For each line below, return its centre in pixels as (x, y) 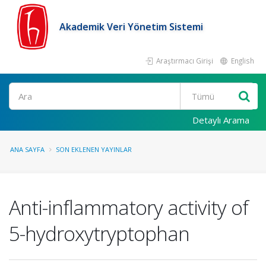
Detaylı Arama (221, 120)
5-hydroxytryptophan (99, 233)
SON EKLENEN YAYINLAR (94, 149)
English (242, 61)
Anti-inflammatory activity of (129, 207)
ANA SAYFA (27, 149)
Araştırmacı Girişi (184, 61)
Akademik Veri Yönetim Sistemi (131, 27)
